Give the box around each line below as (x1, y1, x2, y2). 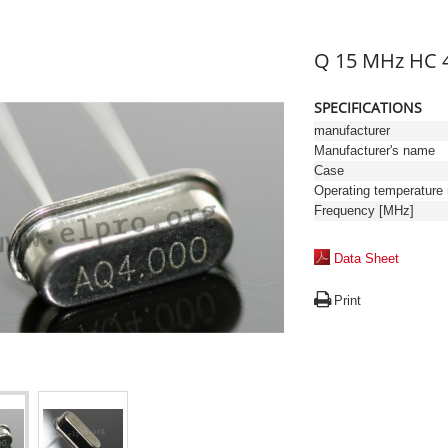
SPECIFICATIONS (314, 98, 422, 117)
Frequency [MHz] (314, 203, 414, 218)
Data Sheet (334, 251, 399, 266)
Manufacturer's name (314, 143, 435, 158)
